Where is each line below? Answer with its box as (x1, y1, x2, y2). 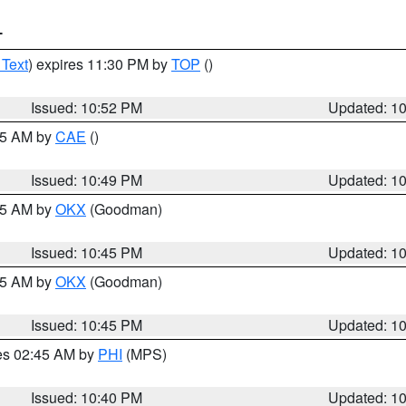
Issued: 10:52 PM (31, 97, 143, 118)
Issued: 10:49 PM (31, 169, 143, 190)
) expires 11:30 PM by (28, 53, 171, 74)
